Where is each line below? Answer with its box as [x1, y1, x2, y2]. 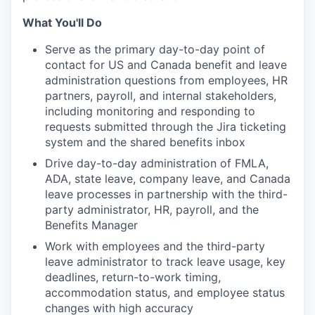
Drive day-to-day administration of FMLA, [45, 156, 269, 170]
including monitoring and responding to [45, 104, 255, 118]
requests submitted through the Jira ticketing [45, 120, 286, 134]
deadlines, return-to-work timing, [45, 270, 221, 284]
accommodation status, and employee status [45, 285, 285, 300]
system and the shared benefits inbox [45, 135, 245, 149]
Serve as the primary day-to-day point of [45, 42, 265, 56]
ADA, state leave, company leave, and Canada [45, 172, 290, 186]
